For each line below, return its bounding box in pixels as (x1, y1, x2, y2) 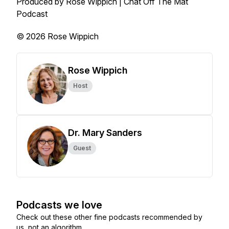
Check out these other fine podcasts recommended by (16, 213, 202, 221)
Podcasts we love (16, 199, 102, 211)
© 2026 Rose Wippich (16, 31, 99, 41)
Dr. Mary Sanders (68, 127, 142, 138)
